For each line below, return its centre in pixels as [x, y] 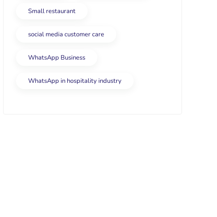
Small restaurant [52, 11]
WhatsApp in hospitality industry [75, 81]
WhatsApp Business [57, 58]
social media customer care [66, 34]
